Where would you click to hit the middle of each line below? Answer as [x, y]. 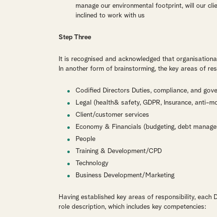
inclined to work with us [110, 15]
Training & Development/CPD [118, 151]
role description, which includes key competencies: [132, 207]
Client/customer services [112, 115]
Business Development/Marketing [125, 175]
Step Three [75, 37]
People [85, 139]
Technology [92, 163]
